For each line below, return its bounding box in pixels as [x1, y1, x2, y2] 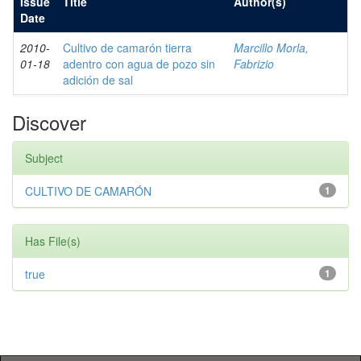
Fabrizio [234, 56, 274, 72]
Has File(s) [25, 233, 81, 249]
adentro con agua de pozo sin [63, 56, 215, 72]
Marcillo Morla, [234, 39, 309, 56]
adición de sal [63, 72, 133, 88]
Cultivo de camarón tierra [63, 39, 192, 56]
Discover [12, 108, 86, 136]
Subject [25, 150, 63, 166]
